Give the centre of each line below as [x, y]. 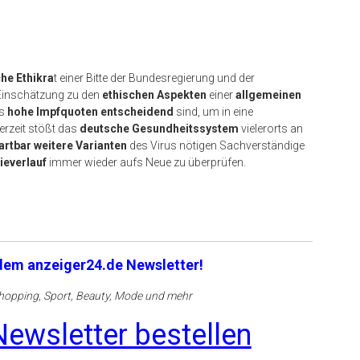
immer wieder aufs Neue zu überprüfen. [146, 162]
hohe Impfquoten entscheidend [90, 112]
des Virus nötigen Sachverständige [216, 145]
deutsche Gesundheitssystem [159, 129]
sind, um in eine [213, 112]
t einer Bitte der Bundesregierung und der [154, 78]
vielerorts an [271, 129]
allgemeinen [268, 95]
